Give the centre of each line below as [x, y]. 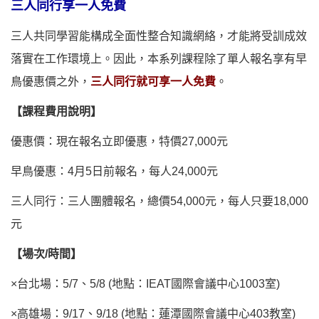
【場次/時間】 [46, 254]
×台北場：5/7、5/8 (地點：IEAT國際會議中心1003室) [145, 284]
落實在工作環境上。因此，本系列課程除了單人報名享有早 [159, 59]
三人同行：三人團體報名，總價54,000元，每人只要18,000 [159, 202]
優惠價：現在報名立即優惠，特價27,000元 [119, 142]
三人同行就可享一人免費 [153, 82]
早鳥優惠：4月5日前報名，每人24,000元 [114, 172]
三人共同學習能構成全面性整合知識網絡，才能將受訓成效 [159, 36]
